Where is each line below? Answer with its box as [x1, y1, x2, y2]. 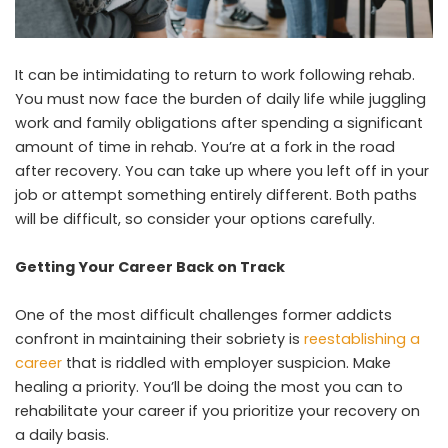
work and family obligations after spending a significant [15, 112, 423, 133]
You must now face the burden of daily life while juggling [15, 88, 426, 109]
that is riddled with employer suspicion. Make [62, 352, 391, 373]
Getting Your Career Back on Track [15, 256, 285, 277]
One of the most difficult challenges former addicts [15, 304, 392, 325]
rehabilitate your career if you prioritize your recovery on [15, 400, 420, 421]
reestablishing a [304, 328, 420, 349]
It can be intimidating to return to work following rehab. [15, 64, 415, 85]
